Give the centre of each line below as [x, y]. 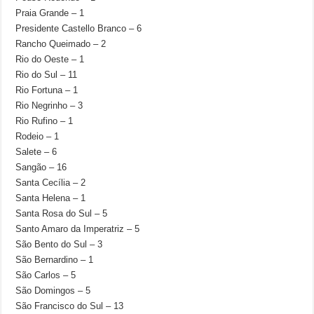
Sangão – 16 [41, 167]
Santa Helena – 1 [51, 198]
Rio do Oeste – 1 [50, 59]
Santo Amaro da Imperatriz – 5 [78, 229]
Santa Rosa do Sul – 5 [62, 213]
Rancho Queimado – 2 [61, 44]
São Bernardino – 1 [55, 260]
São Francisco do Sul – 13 [70, 306]
